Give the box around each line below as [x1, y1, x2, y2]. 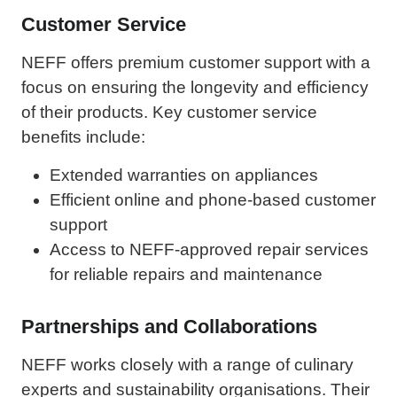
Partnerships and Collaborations [21, 315, 317, 338]
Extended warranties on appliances [50, 165, 318, 184]
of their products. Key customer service [21, 103, 317, 122]
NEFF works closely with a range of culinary [21, 354, 354, 374]
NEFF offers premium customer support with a [21, 53, 370, 73]
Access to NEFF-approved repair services [50, 239, 369, 259]
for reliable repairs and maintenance [50, 264, 323, 284]
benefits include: [21, 128, 145, 147]
